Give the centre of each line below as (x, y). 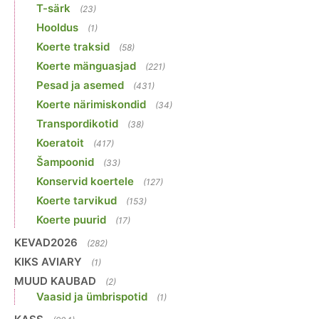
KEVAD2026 (46, 243)
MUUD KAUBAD (55, 281)
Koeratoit (60, 143)
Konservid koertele (85, 182)
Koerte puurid (71, 220)
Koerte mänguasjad (86, 66)
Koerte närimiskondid (91, 105)
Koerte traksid (73, 47)
